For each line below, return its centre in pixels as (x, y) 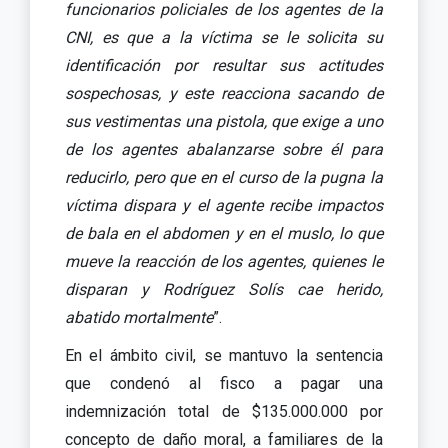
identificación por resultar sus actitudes (224, 65)
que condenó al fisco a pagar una (224, 383)
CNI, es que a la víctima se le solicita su (224, 37)
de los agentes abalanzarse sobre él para (224, 149)
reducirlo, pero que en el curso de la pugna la (224, 177)
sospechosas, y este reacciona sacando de (224, 93)
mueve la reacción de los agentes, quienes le (224, 261)
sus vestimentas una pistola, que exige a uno (224, 121)
